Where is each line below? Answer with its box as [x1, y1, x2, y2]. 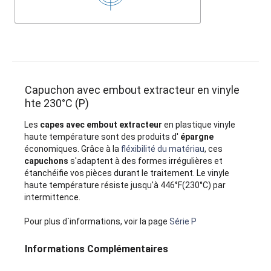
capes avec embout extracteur [38, 120, 165, 130]
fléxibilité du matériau [121, 144, 205, 154]
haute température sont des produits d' [24, 132, 181, 142]
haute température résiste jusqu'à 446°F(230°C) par [24, 180, 226, 191]
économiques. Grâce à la [24, 144, 122, 154]
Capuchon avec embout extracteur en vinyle [25, 83, 240, 97]
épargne [180, 132, 214, 142]
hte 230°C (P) [25, 97, 90, 110]
